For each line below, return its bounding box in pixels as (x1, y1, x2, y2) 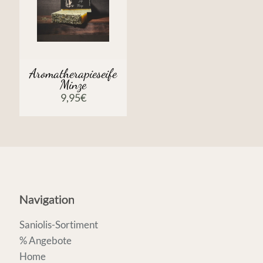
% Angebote (19, 234, 72, 247)
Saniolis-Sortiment (19, 218, 98, 231)
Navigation (19, 191, 75, 206)
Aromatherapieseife (29, 65, 117, 81)
